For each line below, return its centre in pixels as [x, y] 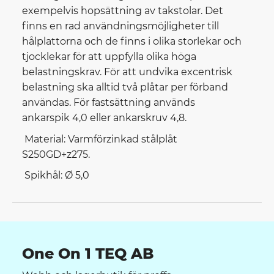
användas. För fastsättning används [109, 102]
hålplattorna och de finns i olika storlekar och [132, 41]
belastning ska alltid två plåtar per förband [125, 87]
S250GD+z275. [57, 154]
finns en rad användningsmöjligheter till [120, 26]
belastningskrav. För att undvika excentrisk [127, 72]
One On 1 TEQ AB [88, 253]
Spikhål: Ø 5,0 [57, 176]
